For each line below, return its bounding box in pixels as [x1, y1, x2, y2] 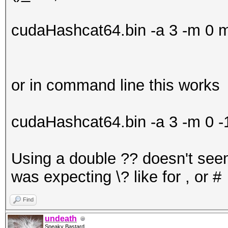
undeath [45, 214, 77, 223]
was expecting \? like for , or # [11, 168, 221, 186]
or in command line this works [11, 76, 220, 94]
